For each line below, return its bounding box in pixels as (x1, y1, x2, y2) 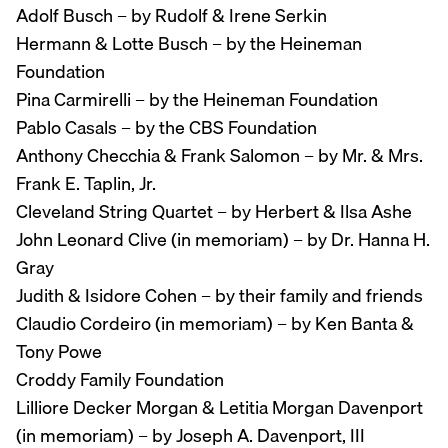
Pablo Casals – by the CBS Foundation (16, 113, 317, 143)
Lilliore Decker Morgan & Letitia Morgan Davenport (16, 393, 423, 423)
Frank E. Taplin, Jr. (16, 169, 156, 199)
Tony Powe (16, 337, 102, 367)
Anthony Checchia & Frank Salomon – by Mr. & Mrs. (16, 141, 423, 171)
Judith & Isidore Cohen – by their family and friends (16, 281, 423, 311)
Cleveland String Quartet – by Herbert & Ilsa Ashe (16, 197, 412, 227)
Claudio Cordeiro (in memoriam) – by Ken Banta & (16, 309, 414, 339)
